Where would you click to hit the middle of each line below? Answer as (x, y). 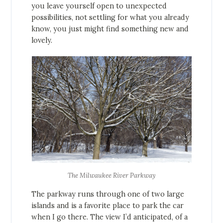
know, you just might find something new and (110, 29)
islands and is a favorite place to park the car (108, 206)
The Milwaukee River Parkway (111, 176)
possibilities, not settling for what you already (111, 18)
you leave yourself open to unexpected (99, 6)
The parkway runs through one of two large (108, 194)
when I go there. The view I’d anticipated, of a (110, 217)
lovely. (42, 41)
